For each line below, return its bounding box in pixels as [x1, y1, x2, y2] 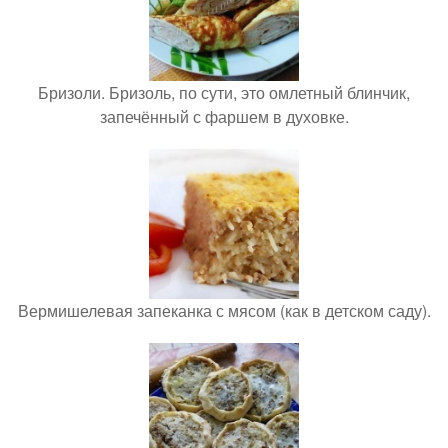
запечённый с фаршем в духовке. [99, 104, 349, 128]
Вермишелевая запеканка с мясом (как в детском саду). [17, 298, 431, 322]
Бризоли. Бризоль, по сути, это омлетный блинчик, [38, 80, 410, 104]
